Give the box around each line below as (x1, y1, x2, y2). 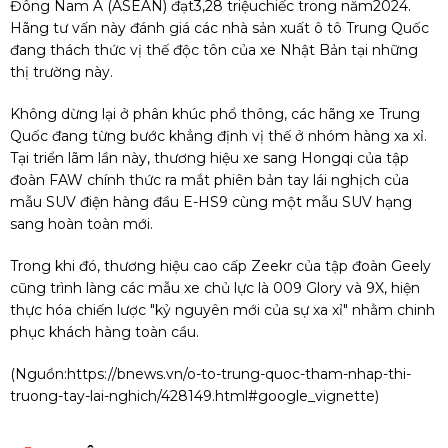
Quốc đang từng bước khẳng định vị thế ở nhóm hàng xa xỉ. (10, 127, 427, 146)
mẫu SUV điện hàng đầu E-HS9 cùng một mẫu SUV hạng (10, 193, 412, 212)
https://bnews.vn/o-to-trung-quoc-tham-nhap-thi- (67, 365, 411, 384)
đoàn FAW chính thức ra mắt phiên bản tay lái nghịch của (10, 171, 409, 190)
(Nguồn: (10, 365, 67, 384)
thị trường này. (10, 63, 113, 82)
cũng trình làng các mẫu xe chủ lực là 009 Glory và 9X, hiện (10, 279, 420, 298)
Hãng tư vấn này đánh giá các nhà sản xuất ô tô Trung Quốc (10, 19, 429, 38)
